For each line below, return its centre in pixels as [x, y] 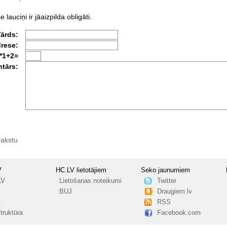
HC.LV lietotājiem [81, 170]
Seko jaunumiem [166, 170]
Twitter [166, 181]
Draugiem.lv [174, 191]
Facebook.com [179, 213]
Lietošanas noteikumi [90, 181]
